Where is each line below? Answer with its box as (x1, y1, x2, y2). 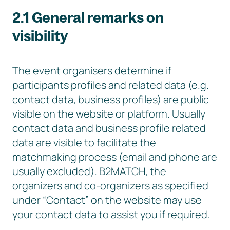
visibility (12, 27, 68, 45)
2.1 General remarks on (12, 8, 164, 26)
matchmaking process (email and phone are (12, 150, 217, 164)
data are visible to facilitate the (12, 136, 156, 149)
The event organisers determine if (12, 64, 171, 78)
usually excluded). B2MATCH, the (12, 164, 166, 178)
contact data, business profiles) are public (12, 92, 209, 106)
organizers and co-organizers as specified (12, 179, 208, 193)
